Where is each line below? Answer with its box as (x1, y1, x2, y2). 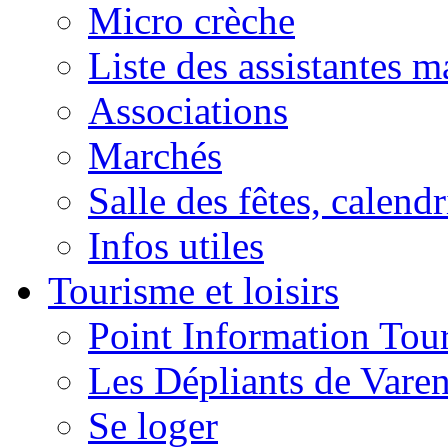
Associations (88, 88, 288, 132)
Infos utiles (88, 223, 264, 267)
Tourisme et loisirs (48, 268, 339, 312)
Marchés (88, 133, 222, 177)
